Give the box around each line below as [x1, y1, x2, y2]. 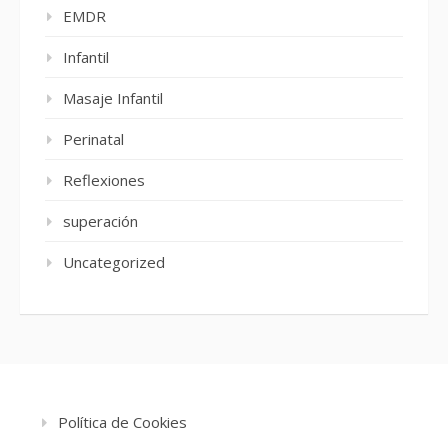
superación [63, 211, 138, 232]
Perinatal [63, 129, 124, 150]
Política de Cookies [58, 412, 187, 433]
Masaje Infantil [63, 88, 163, 109]
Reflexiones [63, 170, 145, 191]
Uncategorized [63, 252, 165, 273]
